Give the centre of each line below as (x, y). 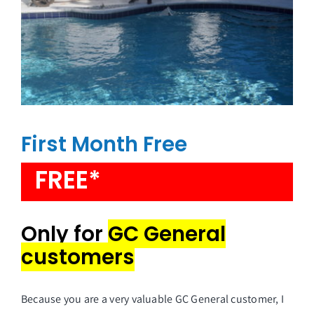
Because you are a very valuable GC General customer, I (152, 299)
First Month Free (104, 144)
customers (77, 257)
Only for (64, 234)
